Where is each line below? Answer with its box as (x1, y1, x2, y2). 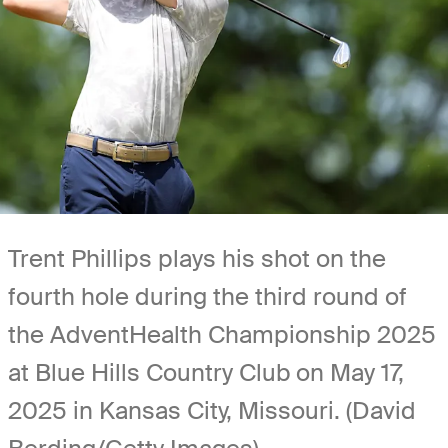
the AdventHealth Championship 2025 (8, 318, 436, 350)
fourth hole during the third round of (8, 280, 407, 312)
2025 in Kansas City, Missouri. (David (8, 394, 416, 426)
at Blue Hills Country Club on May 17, (8, 356, 404, 388)
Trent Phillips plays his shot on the (8, 242, 386, 274)
